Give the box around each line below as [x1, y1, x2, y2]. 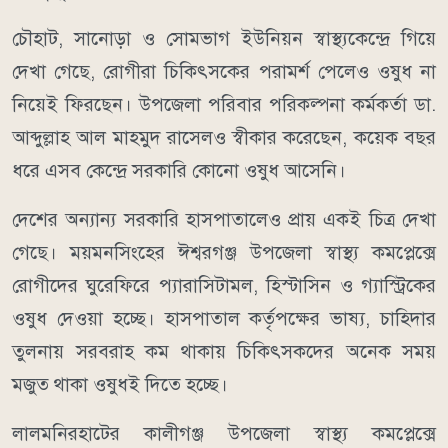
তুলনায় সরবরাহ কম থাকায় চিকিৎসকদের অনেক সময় [12, 339, 436, 363]
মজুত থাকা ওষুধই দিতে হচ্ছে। [12, 372, 228, 396]
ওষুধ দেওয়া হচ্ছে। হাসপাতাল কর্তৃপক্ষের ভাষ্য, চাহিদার [12, 306, 436, 330]
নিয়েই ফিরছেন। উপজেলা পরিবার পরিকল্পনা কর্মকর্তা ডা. [12, 92, 436, 116]
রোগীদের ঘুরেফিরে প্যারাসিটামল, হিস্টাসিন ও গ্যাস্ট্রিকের [12, 273, 436, 297]
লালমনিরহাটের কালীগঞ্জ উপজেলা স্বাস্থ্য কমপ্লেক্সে [12, 421, 436, 445]
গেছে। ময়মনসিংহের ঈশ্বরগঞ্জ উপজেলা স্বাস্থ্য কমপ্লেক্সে [12, 240, 436, 264]
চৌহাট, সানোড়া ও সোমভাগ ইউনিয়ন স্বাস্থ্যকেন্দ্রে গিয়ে [12, 26, 436, 50]
